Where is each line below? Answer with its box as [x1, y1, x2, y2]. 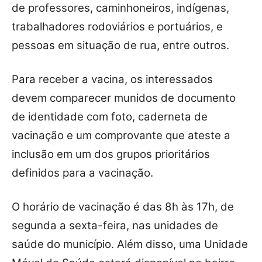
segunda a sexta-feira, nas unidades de [12, 219, 218, 233]
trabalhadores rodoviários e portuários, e [12, 20, 223, 34]
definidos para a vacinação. [12, 166, 153, 180]
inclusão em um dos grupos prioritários [12, 147, 210, 161]
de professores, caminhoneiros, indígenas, [12, 1, 229, 15]
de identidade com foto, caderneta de [12, 110, 208, 124]
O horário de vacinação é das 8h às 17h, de [12, 200, 234, 214]
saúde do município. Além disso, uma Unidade [12, 237, 248, 251]
